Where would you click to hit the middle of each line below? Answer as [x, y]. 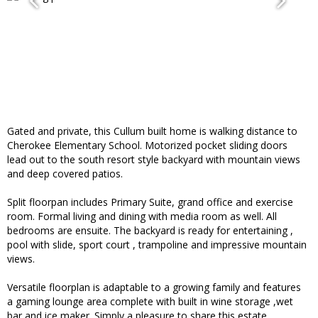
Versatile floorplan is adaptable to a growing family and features [154, 287]
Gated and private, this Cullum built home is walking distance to [152, 131]
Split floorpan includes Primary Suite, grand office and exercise [150, 202]
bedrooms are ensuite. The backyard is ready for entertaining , [150, 231]
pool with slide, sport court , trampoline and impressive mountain [157, 245]
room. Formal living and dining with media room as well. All [142, 216]
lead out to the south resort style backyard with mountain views [154, 160]
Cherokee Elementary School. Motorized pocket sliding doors [147, 146]
